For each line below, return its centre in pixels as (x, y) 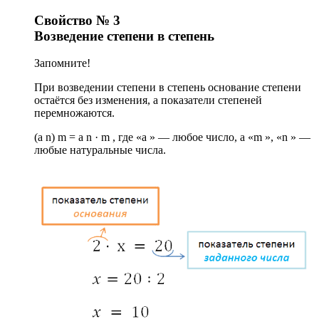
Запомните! (62, 63)
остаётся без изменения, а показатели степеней (148, 100)
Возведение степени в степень (124, 36)
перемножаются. (74, 113)
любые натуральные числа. (100, 150)
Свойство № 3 (77, 20)
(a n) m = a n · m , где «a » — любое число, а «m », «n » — (172, 137)
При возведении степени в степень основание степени (168, 88)
